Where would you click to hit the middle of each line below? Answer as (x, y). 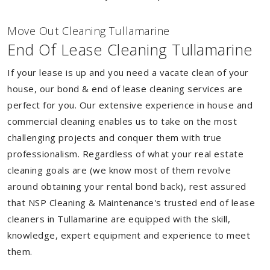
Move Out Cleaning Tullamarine (89, 31)
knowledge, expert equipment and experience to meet (129, 235)
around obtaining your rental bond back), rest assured (127, 186)
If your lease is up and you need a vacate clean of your (128, 72)
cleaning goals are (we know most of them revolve (119, 170)
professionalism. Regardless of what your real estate (125, 154)
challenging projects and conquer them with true (115, 137)
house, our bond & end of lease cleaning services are (125, 89)
